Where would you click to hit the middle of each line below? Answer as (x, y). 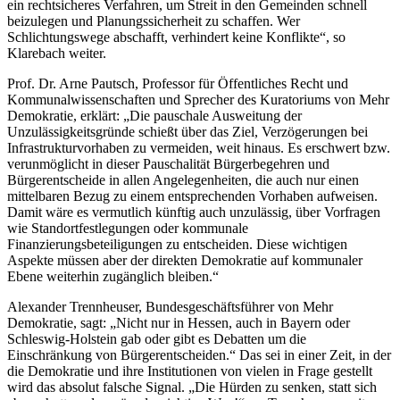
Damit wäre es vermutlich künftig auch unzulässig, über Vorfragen (194, 212)
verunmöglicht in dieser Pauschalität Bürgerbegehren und (168, 163)
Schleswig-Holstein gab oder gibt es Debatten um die (157, 338)
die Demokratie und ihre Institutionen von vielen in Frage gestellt (190, 371)
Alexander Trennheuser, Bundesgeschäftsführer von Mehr (170, 306)
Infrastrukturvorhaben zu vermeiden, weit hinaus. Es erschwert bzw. (199, 147)
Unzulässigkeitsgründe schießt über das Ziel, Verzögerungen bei (187, 131)
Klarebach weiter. (57, 53)
